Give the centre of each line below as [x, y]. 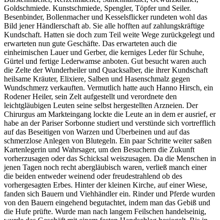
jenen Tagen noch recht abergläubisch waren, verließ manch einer [105, 167]
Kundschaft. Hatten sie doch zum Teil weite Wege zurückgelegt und [109, 34]
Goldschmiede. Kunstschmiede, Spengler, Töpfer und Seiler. [97, 8]
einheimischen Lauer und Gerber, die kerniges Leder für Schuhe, [104, 52]
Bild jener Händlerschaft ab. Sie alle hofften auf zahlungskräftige [104, 26]
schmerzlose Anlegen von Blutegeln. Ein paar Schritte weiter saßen [108, 140]
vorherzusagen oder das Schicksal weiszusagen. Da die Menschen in [110, 158]
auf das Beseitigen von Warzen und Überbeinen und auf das [97, 132]
